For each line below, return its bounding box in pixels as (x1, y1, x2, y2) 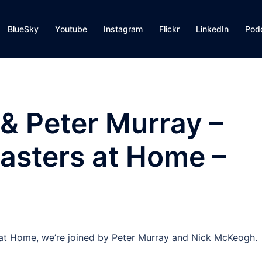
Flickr (159, 24, 180, 34)
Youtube (55, 24, 87, 34)
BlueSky (8, 24, 39, 34)
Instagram (104, 24, 143, 34)
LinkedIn (196, 24, 229, 34)
